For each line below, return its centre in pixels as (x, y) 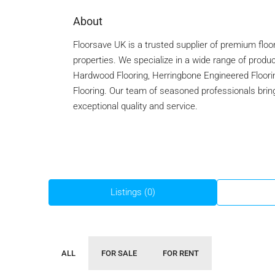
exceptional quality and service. (135, 106)
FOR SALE (119, 253)
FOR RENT (181, 253)
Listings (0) (133, 192)
